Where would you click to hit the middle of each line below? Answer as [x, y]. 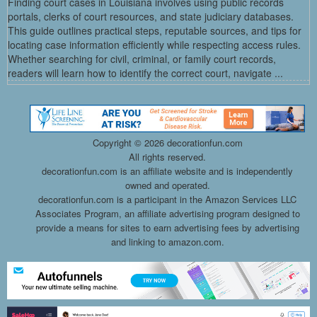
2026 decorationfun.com [193, 142]
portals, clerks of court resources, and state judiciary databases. [151, 16]
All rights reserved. [167, 156]
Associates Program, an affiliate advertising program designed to [167, 213]
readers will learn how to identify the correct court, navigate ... [145, 73]
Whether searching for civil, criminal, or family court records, [142, 58]
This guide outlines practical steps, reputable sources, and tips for [155, 30]
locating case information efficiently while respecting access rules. [154, 44]
